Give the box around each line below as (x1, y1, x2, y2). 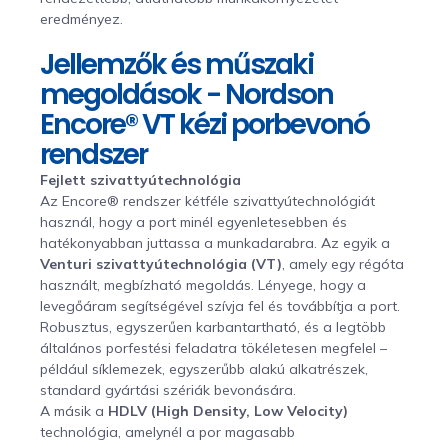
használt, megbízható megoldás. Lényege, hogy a (40, 275, 366, 294)
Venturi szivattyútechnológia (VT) (40, 254, 282, 273)
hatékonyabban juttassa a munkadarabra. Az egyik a (40, 233, 390, 252)
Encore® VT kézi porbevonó (40, 104, 369, 144)
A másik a (40, 401, 108, 420)
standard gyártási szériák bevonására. (40, 380, 296, 399)
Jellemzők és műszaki (40, 44, 313, 84)
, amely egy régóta (282, 254, 404, 273)
